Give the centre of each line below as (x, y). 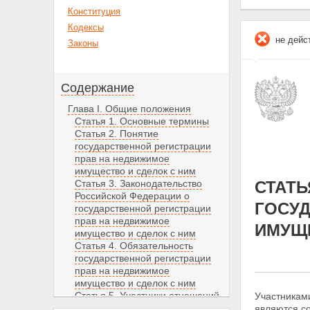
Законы (83, 43)
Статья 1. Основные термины (142, 121)
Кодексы (86, 27)
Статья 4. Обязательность (134, 246)
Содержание (98, 88)
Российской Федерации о (132, 196)
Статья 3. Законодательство (138, 183)
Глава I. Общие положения (129, 109)
